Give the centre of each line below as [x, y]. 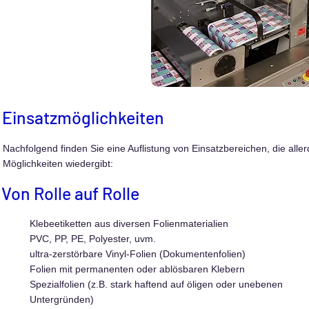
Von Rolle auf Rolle [71, 193]
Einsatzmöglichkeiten [83, 117]
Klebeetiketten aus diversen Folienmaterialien [129, 223]
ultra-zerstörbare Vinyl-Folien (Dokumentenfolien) [138, 254]
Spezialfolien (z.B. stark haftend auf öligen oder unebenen [157, 284]
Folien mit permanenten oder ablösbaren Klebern [138, 269]
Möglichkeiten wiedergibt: [58, 163]
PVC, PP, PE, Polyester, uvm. [93, 239]
